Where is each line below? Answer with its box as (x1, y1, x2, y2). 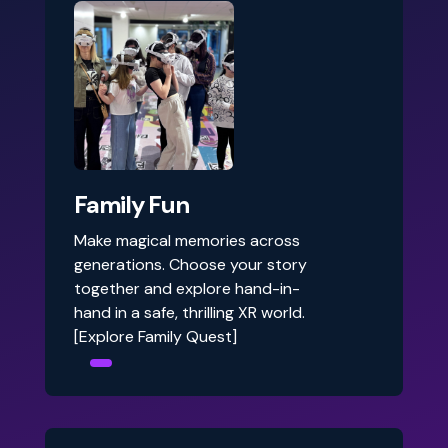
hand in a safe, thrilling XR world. (74, 302, 305, 323)
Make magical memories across (74, 230, 300, 251)
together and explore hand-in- (74, 278, 300, 299)
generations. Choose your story (74, 254, 307, 275)
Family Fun (74, 189, 189, 220)
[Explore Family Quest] (74, 326, 237, 347)
